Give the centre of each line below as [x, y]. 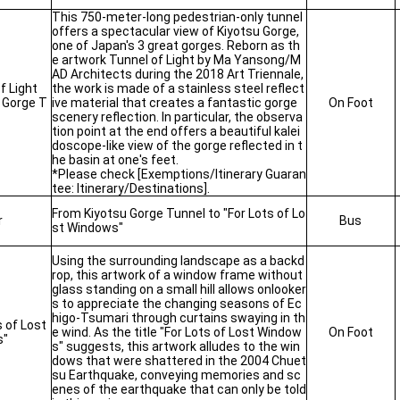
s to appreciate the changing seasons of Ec [176, 304]
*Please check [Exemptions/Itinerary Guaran [179, 174]
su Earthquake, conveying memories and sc [176, 375]
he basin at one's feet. [115, 160]
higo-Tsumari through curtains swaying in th [178, 318]
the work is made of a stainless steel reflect [178, 88]
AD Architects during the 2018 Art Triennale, [177, 74]
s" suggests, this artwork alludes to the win [175, 346]
